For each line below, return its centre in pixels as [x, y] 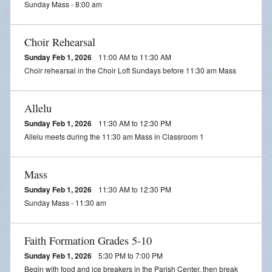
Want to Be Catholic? [49, 169]
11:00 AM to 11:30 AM [134, 56]
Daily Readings [37, 9]
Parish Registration [45, 196]
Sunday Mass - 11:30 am [65, 202]
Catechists [29, 142]
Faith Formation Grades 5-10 [88, 240]
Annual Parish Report [49, 89]
